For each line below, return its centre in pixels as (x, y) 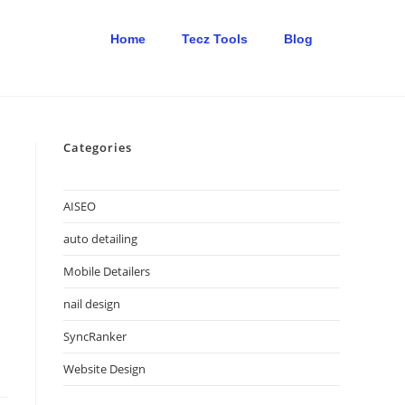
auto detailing (100, 239)
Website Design (104, 369)
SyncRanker (95, 336)
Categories (98, 147)
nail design (92, 304)
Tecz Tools (214, 39)
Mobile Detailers (107, 271)
